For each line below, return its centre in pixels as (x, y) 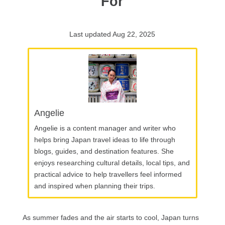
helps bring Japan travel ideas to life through (104, 140)
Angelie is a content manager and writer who (105, 128)
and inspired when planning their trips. (94, 186)
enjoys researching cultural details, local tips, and (112, 163)
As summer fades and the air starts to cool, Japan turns (110, 218)
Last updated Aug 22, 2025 (113, 34)
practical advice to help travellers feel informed (108, 175)
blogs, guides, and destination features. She (104, 151)
